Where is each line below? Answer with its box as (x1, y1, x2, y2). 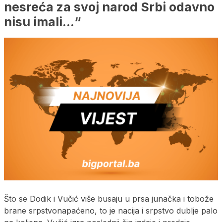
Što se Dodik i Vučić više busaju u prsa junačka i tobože (4, 193, 214, 204)
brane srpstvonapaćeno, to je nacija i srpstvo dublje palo (4, 205, 218, 216)
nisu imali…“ (4, 14, 81, 29)
